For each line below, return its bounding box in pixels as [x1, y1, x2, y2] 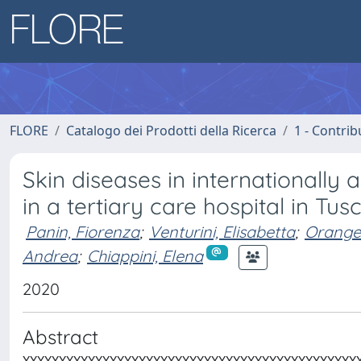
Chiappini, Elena [87, 245, 203, 266]
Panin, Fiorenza [26, 222, 139, 242]
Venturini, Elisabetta [149, 222, 295, 242]
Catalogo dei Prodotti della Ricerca [66, 122, 276, 139]
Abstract [23, 325, 98, 349]
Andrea [23, 245, 77, 266]
